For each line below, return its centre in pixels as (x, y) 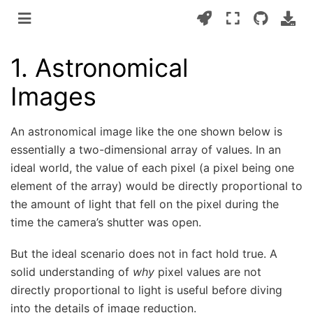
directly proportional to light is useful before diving (146, 290)
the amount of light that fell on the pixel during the (145, 204)
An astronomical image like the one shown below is (146, 132)
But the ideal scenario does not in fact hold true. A (144, 253)
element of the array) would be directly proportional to (156, 186)
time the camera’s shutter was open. (106, 223)
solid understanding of (72, 271)
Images (53, 96)
